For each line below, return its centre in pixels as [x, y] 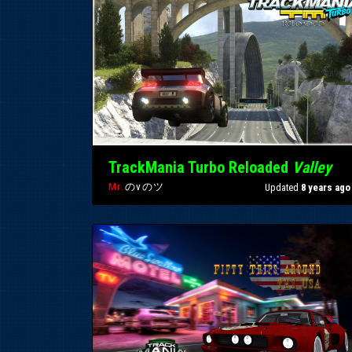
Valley [312, 168]
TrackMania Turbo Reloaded [200, 168]
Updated [283, 187]
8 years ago [326, 187]
